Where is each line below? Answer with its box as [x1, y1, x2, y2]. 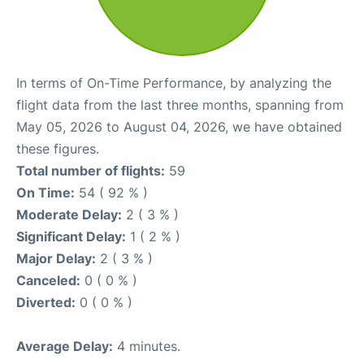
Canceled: [16, 271, 80, 288]
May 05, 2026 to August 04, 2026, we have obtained [16, 118, 342, 135]
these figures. [16, 140, 99, 157]
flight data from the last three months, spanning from [16, 96, 344, 113]
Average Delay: [16, 337, 113, 354]
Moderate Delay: [16, 206, 122, 223]
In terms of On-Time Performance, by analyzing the [16, 74, 331, 91]
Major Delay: [16, 249, 96, 266]
